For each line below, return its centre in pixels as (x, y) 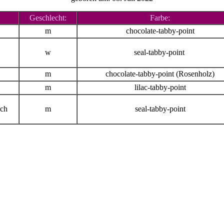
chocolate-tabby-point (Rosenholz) (160, 73)
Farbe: (160, 17)
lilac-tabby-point (160, 87)
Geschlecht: (48, 17)
